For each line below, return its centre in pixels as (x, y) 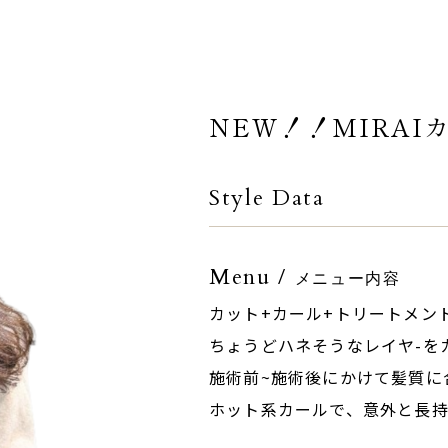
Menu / (252, 277)
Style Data (267, 198)
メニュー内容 (347, 279)
